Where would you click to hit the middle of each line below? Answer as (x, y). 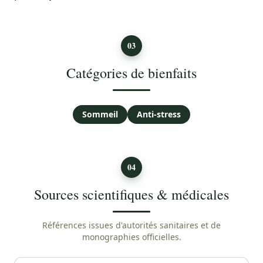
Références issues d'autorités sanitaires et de (131, 225)
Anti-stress (159, 114)
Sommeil (100, 114)
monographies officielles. (131, 237)
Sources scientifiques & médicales (131, 194)
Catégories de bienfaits (131, 73)
